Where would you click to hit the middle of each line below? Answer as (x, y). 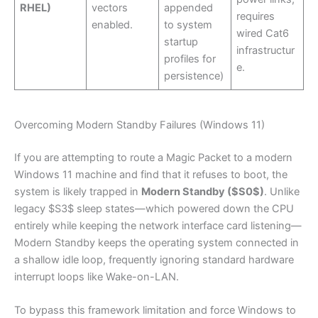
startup (181, 42)
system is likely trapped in (78, 191)
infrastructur (266, 51)
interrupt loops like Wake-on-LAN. (97, 276)
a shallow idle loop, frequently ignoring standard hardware (154, 259)
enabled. (113, 25)
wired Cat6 (263, 34)
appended (189, 8)
